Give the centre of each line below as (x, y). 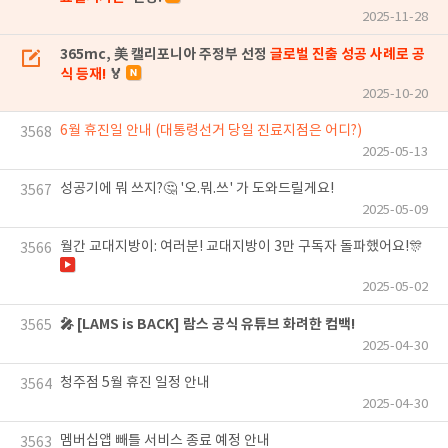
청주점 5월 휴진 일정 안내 (135, 383)
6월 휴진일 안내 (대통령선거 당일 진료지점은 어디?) (211, 131)
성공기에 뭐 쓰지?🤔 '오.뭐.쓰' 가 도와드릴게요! (197, 189)
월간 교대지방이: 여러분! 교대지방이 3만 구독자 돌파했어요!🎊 (241, 247)
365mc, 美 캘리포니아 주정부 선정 (165, 54)
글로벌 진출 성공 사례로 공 (347, 54)
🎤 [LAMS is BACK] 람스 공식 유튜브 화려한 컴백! (207, 324)
